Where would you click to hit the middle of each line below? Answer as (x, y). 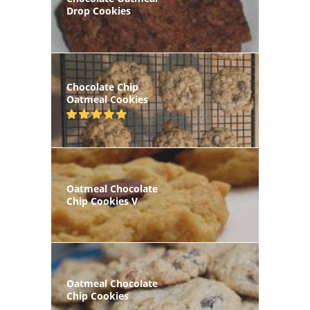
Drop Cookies (99, 11)
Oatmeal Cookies (107, 99)
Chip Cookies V (102, 201)
